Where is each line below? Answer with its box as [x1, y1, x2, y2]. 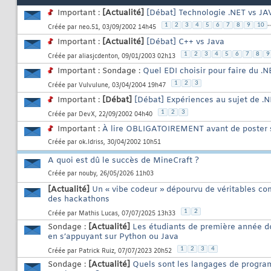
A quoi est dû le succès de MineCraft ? [48, 155, 199, 166]
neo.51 [79, 23, 99, 31]
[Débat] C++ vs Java [146, 37, 224, 48]
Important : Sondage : [57, 66, 143, 77]
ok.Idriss [79, 139, 103, 147]
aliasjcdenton [79, 52, 118, 60]
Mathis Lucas [79, 209, 118, 218]
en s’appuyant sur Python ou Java [48, 232, 178, 243]
